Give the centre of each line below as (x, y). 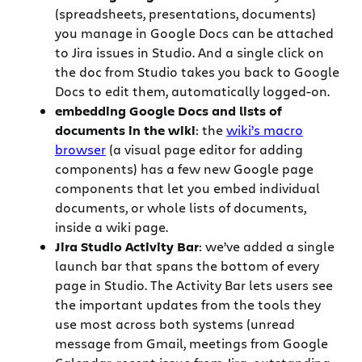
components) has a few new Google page (184, 169)
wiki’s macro (265, 130)
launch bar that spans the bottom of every (187, 266)
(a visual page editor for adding (204, 149)
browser (80, 149)
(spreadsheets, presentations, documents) (185, 14)
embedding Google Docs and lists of (168, 111)
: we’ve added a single (267, 246)
